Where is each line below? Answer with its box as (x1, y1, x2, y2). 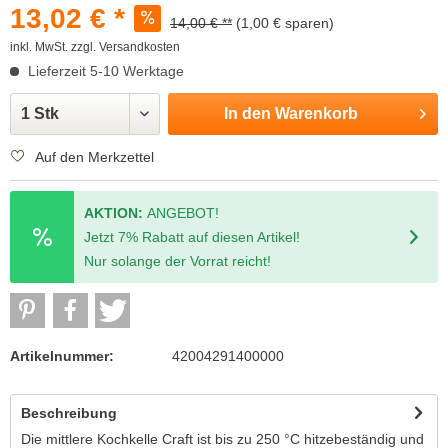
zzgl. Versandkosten (71, 40, 180, 54)
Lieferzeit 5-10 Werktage (24, 63, 184, 79)
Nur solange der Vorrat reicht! (84, 253, 272, 269)
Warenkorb (275, 105, 359, 122)
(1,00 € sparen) (236, 15, 334, 31)
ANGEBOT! (147, 205, 220, 221)
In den (224, 105, 272, 122)
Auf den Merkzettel (35, 149, 154, 165)
